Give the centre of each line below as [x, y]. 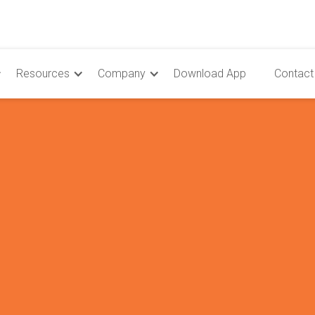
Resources [43, 73]
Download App [210, 73]
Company [122, 73]
